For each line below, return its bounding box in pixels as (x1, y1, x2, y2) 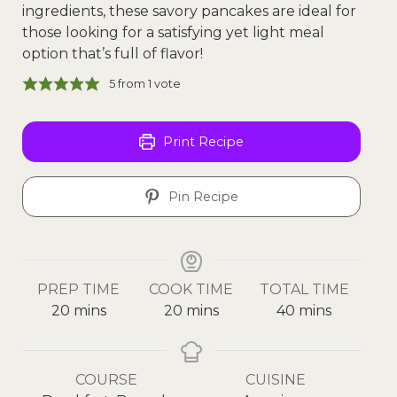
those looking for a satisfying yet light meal (22, 23, 324, 41)
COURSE (75, 370, 138, 388)
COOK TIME (149, 280, 234, 298)
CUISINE (245, 370, 307, 388)
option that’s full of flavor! (22, 44, 203, 62)
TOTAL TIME (259, 280, 349, 298)
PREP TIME (37, 280, 121, 298)
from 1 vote (114, 76, 181, 90)
